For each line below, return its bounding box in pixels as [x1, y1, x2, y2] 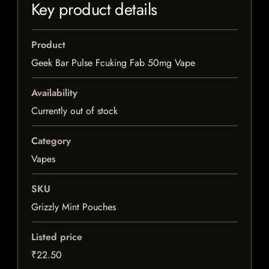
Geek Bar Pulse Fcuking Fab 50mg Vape [31, 56, 195, 70]
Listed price [31, 230, 82, 244]
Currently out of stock [31, 104, 118, 118]
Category [31, 134, 71, 148]
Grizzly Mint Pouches [31, 200, 116, 214]
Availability [31, 86, 77, 100]
